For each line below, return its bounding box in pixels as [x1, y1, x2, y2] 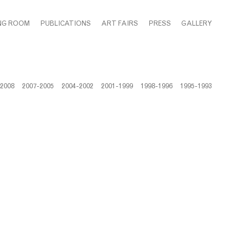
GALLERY [181, 20, 212, 27]
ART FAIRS [101, 20, 138, 27]
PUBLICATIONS [40, 20, 91, 27]
